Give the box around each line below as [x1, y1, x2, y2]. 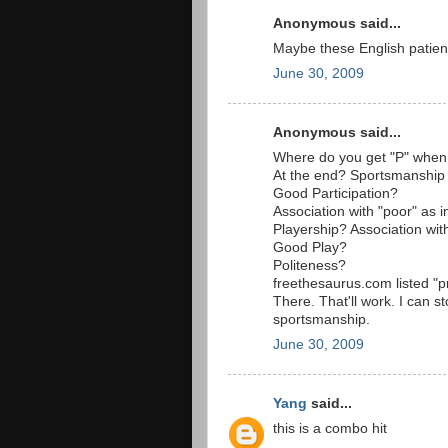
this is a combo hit [273, 420, 387, 436]
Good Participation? [273, 185, 398, 201]
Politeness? [273, 257, 346, 273]
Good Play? [273, 239, 347, 255]
